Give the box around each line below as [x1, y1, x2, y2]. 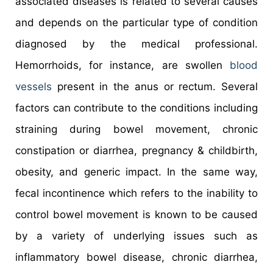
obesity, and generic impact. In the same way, [15, 165, 258, 178]
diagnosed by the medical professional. [15, 37, 258, 50]
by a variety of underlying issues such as [15, 229, 258, 242]
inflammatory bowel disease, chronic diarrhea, [15, 250, 258, 263]
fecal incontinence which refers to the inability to [15, 186, 258, 199]
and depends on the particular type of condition [15, 16, 258, 29]
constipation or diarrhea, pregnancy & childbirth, [15, 144, 258, 157]
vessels [15, 80, 52, 93]
